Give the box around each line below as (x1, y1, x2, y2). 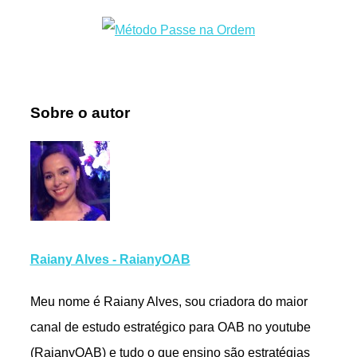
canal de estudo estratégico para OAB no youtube (29, 320, 311, 335)
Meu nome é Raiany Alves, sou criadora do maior (29, 294, 308, 309)
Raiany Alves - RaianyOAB (29, 251, 190, 266)
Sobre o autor (29, 104, 130, 121)
